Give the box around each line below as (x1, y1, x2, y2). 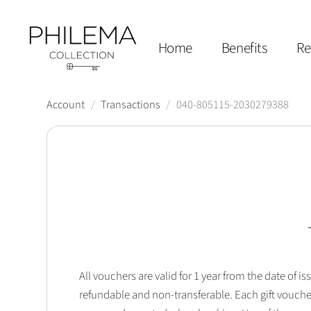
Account (47, 96, 85, 114)
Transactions (100, 96, 160, 114)
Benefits (221, 37, 268, 59)
